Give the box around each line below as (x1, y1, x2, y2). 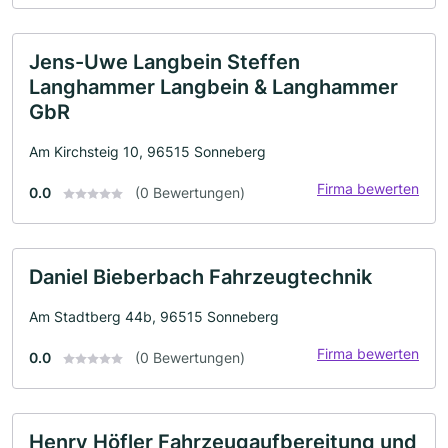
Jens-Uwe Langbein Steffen (29, 49, 300, 74)
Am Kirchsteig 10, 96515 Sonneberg (29, 142, 266, 160)
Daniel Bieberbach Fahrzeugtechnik (29, 264, 372, 289)
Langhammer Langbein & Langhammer (29, 74, 398, 99)
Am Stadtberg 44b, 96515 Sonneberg (29, 307, 279, 325)
